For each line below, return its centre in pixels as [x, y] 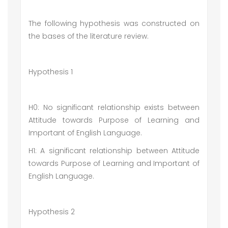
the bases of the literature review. [89, 36]
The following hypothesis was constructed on [114, 23]
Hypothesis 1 [51, 72]
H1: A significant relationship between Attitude [114, 151]
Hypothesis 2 [52, 212]
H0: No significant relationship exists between [114, 107]
